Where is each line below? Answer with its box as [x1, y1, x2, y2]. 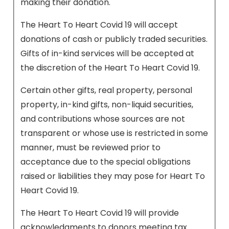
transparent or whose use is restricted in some [20, 127, 208, 139]
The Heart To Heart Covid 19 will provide [20, 207, 179, 219]
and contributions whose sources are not [20, 112, 185, 125]
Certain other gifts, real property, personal [20, 84, 192, 96]
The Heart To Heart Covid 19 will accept [20, 18, 178, 31]
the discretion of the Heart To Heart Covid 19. [20, 61, 200, 74]
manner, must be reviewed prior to [20, 141, 161, 153]
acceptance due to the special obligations [20, 155, 191, 168]
